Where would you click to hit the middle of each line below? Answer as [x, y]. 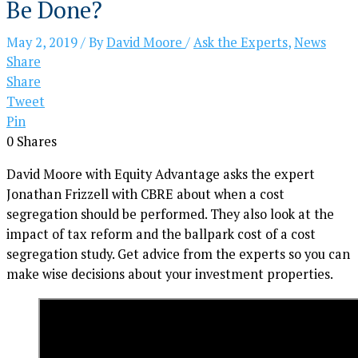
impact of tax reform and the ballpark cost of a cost [161, 235]
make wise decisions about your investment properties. [170, 274]
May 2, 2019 [44, 43]
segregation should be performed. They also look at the [170, 215]
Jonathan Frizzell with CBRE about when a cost [145, 195]
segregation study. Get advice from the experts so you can [178, 255]
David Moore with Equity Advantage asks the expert [161, 175]
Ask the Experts [241, 43]
